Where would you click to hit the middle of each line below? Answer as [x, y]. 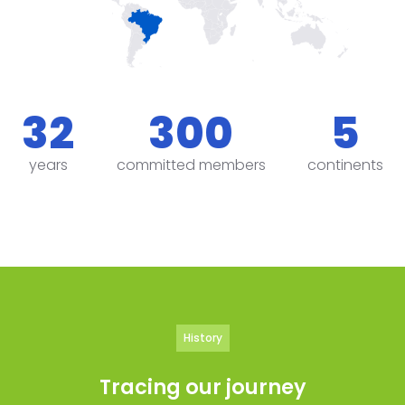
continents [345, 165]
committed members [191, 165]
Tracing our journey [202, 387]
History [202, 338]
